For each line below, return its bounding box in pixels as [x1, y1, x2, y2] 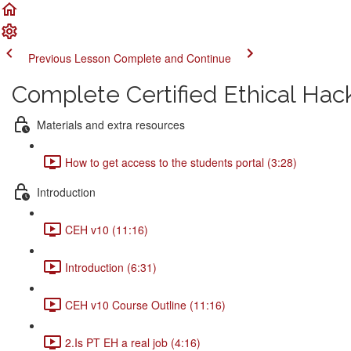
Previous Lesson [28, 50, 110, 66]
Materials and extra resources [37, 116, 185, 132]
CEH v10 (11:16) [65, 221, 148, 237]
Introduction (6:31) [65, 259, 157, 275]
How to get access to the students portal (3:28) [65, 154, 297, 170]
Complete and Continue [114, 50, 231, 66]
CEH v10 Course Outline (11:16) [65, 296, 226, 313]
